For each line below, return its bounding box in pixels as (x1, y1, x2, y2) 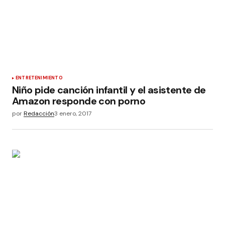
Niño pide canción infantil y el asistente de (12, 83, 206, 96)
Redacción (24, 109, 54, 118)
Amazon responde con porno (12, 94, 145, 107)
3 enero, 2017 (54, 109, 91, 118)
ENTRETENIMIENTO (16, 74, 63, 81)
